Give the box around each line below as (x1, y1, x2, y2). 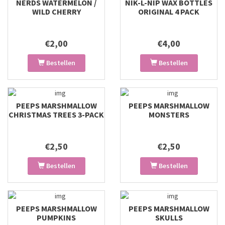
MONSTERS (148, 109, 189, 120)
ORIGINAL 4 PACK (138, 7, 199, 17)
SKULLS (155, 212, 183, 222)
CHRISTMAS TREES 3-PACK (9, 109, 104, 120)
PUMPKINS (37, 212, 76, 222)
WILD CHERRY (32, 7, 81, 17)
